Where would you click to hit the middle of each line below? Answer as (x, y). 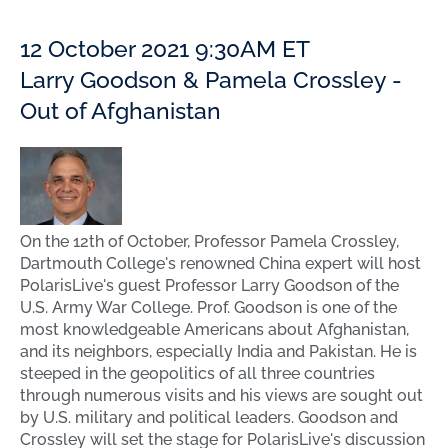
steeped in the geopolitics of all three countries (197, 374)
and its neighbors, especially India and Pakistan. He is (218, 352)
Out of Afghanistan (120, 110)
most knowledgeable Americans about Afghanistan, (214, 330)
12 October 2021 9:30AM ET (165, 48)
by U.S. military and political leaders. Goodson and (209, 418)
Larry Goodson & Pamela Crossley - (211, 79)
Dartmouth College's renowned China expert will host (220, 264)
